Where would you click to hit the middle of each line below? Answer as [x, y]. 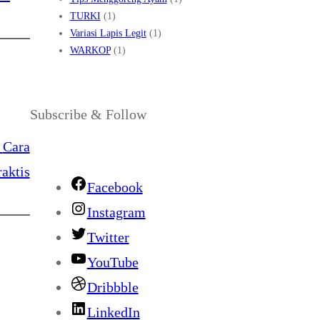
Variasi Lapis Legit [108, 33]
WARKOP [90, 50]
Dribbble [112, 287]
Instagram [116, 212]
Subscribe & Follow [88, 115]
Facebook [115, 187]
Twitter [108, 237]
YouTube [112, 262]
